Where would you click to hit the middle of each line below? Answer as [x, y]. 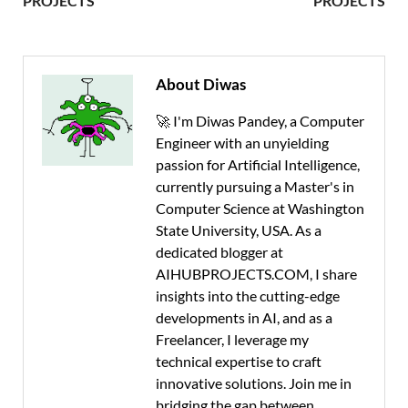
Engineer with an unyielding [242, 142]
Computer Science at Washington [260, 208]
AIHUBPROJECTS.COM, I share [256, 273]
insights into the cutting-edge [248, 295]
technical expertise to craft [239, 361]
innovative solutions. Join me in [254, 382]
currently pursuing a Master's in [255, 186]
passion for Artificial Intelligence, [258, 164]
